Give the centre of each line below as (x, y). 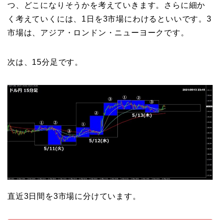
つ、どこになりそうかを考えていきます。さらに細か (107, 5)
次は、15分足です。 (45, 62)
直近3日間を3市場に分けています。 (74, 196)
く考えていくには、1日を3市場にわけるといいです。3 (110, 19)
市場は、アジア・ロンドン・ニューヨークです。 (98, 33)
